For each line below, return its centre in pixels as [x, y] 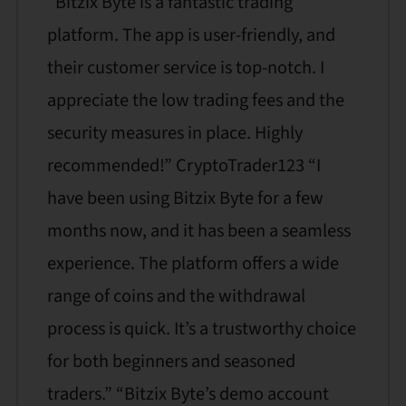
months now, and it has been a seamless [198, 230]
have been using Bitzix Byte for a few [185, 198]
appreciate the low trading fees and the [195, 100]
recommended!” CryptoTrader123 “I [184, 165]
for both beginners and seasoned [171, 361]
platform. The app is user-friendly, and [191, 34]
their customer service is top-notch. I [185, 67]
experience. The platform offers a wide [193, 263]
